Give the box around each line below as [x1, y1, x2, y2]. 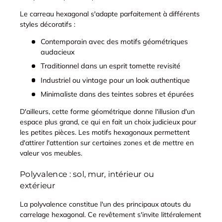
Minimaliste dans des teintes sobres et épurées [40, 89, 194, 99]
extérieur [20, 180, 55, 190]
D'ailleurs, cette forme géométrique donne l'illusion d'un [20, 107, 195, 116]
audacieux [40, 48, 75, 57]
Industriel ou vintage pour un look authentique [40, 75, 190, 85]
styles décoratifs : [20, 20, 75, 29]
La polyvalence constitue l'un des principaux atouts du [20, 200, 191, 209]
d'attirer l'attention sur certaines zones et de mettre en [20, 138, 194, 148]
